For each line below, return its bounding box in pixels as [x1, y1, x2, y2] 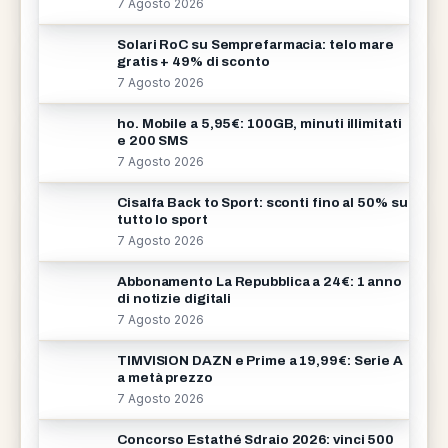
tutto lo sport [117, 212, 208, 227]
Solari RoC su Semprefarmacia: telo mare [117, 37, 395, 52]
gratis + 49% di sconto [117, 54, 270, 69]
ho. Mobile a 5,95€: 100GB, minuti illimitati [117, 116, 402, 131]
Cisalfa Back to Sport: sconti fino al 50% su [117, 195, 408, 210]
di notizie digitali [117, 291, 232, 306]
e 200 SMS [117, 133, 189, 148]
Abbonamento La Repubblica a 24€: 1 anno [117, 274, 403, 289]
